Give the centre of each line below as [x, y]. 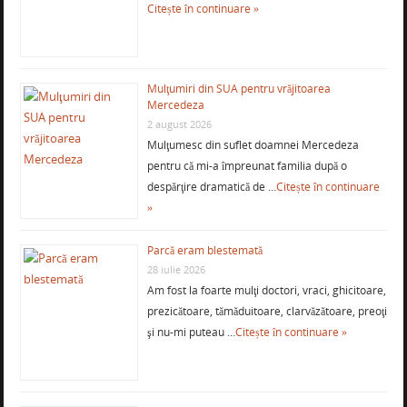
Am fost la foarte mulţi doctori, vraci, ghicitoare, [266, 291]
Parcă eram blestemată [204, 251]
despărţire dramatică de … [211, 187]
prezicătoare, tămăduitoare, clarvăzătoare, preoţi [267, 312]
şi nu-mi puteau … [191, 333]
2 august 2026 [179, 124]
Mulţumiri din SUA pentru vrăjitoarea [238, 89]
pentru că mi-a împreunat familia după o [247, 166]
